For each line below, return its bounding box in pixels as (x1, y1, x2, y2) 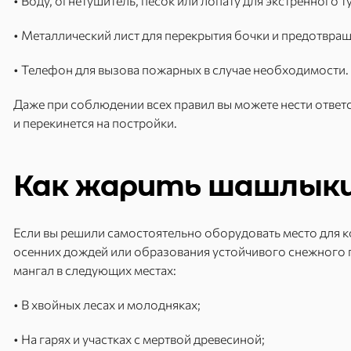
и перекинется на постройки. (13, 115, 177, 130)
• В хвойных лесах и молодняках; (13, 297, 201, 312)
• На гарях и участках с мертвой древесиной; (13, 331, 265, 346)
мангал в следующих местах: (13, 262, 176, 277)
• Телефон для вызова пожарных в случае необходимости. (13, 62, 349, 77)
